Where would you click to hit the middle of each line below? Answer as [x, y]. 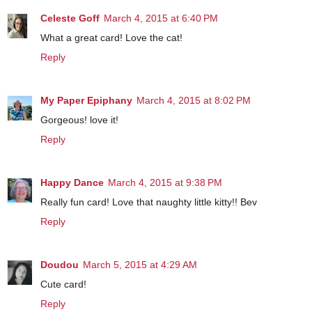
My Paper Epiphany [86, 101]
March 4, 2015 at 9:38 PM [165, 183]
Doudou [60, 265]
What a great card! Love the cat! [111, 38]
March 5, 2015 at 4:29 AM [140, 265]
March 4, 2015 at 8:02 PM [194, 101]
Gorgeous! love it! [79, 120]
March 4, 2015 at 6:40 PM [161, 18]
